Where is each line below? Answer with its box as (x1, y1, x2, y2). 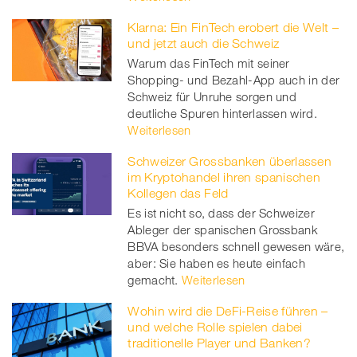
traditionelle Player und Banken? (127, 335, 312, 350)
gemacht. (127, 272, 178, 287)
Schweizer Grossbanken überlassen (127, 153, 332, 168)
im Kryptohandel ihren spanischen (127, 169, 321, 184)
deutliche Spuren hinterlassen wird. (127, 105, 317, 120)
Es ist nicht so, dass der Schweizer (127, 205, 315, 220)
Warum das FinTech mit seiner (127, 55, 290, 70)
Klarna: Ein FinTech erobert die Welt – (127, 19, 339, 34)
